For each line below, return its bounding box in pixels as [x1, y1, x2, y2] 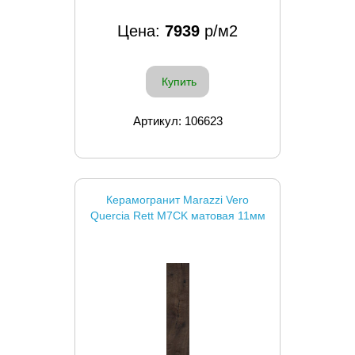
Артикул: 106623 [132, 113, 223, 128]
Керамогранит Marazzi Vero [106, 193, 249, 206]
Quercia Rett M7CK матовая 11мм [90, 208, 265, 222]
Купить [162, 74, 197, 88]
